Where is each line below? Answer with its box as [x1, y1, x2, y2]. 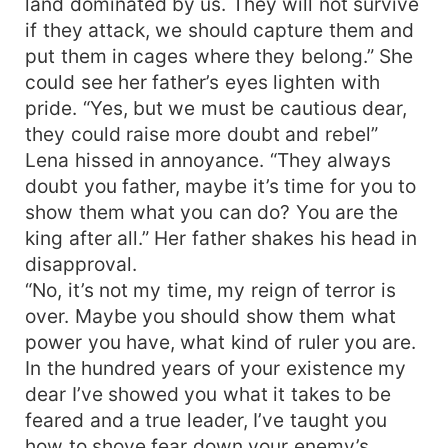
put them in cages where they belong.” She [25, 43, 414, 68]
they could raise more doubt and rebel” [25, 121, 378, 146]
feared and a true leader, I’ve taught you [25, 407, 388, 432]
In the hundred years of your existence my [25, 355, 407, 380]
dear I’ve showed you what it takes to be [25, 381, 392, 406]
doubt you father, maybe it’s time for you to [25, 173, 417, 198]
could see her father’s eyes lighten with [25, 69, 380, 94]
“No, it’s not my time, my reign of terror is [25, 277, 396, 302]
